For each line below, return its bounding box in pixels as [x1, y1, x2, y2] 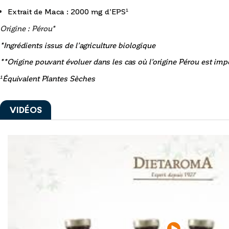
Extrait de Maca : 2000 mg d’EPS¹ [7, 6, 130, 16]
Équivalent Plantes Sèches [3, 74, 95, 83]
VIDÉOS [9, 104, 42, 116]
